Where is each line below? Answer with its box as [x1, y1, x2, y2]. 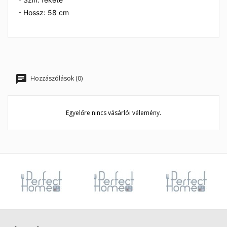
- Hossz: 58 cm [18, 8, 69, 17]
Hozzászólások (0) [29, 74, 83, 83]
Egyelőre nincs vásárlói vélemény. [66, 108, 161, 117]
